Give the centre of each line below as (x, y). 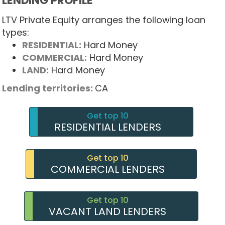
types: (15, 32)
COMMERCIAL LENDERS (107, 170)
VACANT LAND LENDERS (108, 212)
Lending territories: (48, 88)
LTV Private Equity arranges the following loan (103, 20)
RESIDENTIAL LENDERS (107, 127)
